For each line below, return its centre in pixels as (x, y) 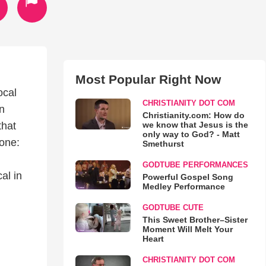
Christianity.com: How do (193, 115)
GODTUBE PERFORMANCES (195, 165)
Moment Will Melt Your (187, 229)
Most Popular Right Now (148, 79)
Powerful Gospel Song (188, 177)
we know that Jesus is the (195, 125)
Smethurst (163, 144)
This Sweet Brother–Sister (195, 220)
